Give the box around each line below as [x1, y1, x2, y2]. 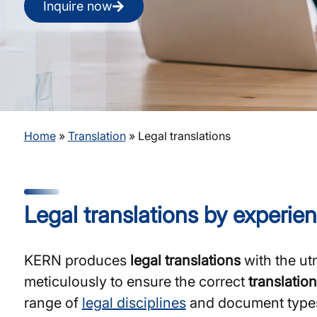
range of [23, 294, 82, 311]
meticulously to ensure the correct [23, 273, 248, 290]
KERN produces [23, 252, 130, 269]
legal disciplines [81, 294, 186, 311]
